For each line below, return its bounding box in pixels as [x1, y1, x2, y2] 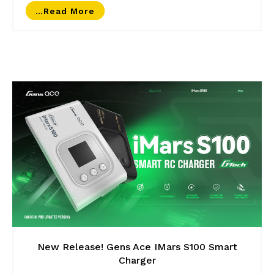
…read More [35, 6, 95, 16]
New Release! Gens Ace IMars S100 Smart [37, 240, 237, 253]
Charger [118, 254, 156, 266]
